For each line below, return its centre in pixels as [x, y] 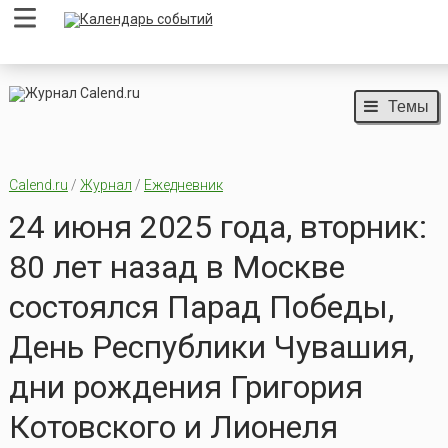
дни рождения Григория [185, 387]
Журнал [105, 185]
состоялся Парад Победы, [201, 307]
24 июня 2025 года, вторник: [217, 227]
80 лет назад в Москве [176, 267]
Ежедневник [183, 185]
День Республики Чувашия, [211, 347]
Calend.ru [38, 185]
